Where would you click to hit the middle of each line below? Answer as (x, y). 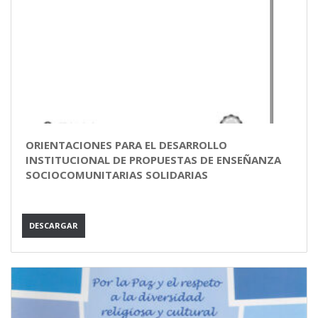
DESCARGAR (54, 225)
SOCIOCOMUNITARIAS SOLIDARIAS (117, 175)
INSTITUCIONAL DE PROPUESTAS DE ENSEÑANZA (153, 160)
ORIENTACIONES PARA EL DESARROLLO (126, 145)
